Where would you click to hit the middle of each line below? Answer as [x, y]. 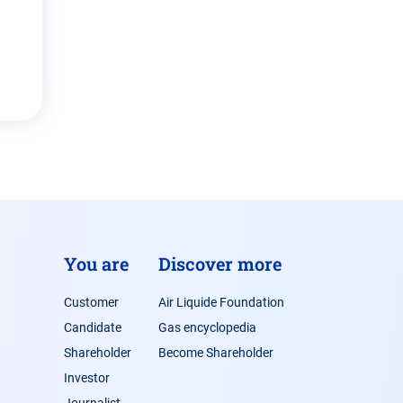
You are [96, 263]
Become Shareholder [215, 352]
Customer [91, 302]
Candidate [92, 327]
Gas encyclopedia [207, 327]
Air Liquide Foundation [221, 302]
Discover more [219, 263]
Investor [86, 377]
